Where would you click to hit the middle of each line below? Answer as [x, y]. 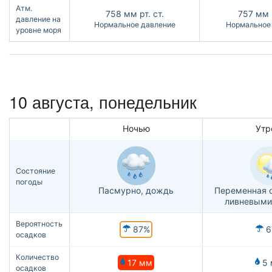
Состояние [36, 171]
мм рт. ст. [144, 14]
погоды [29, 182]
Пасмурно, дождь [136, 191]
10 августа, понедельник [103, 102]
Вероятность [39, 224]
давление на [38, 19]
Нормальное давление [134, 25]
